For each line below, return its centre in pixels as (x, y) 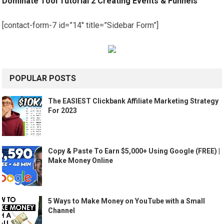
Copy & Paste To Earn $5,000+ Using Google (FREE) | (134, 151)
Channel (62, 210)
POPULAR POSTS (43, 78)
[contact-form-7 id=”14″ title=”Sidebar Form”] (80, 25)
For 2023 (63, 110)
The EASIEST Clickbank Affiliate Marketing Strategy (133, 101)
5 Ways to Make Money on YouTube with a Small (127, 201)
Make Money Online (81, 160)
